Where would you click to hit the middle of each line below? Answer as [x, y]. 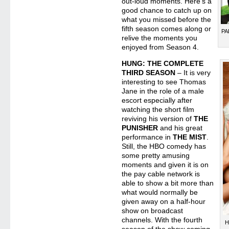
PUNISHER [140, 128]
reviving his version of [158, 119]
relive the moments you [160, 38]
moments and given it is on [165, 165]
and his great [180, 128]
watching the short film [158, 109]
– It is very [193, 73]
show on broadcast [153, 211]
